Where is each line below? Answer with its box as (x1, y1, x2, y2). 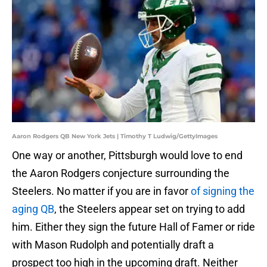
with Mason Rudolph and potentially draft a (12, 238, 214, 252)
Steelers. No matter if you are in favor (12, 185, 191, 198)
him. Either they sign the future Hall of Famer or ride (12, 221, 255, 234)
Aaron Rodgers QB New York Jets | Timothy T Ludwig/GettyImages (12, 132, 218, 141)
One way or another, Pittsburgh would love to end (12, 149, 243, 162)
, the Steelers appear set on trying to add (54, 203, 245, 216)
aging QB (12, 203, 54, 216)
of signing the (191, 185, 254, 198)
